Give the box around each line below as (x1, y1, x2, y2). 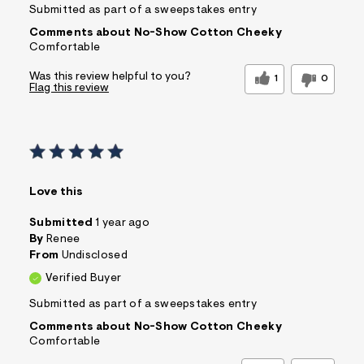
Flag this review (29, 83, 109, 95)
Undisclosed (61, 250, 128, 262)
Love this (29, 187, 82, 199)
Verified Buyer (45, 273, 122, 285)
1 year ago (96, 218, 149, 230)
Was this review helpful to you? (29, 71, 191, 84)
